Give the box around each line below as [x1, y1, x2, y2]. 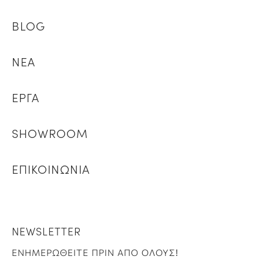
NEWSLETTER [12, 224, 81, 238]
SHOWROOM [12, 124, 88, 141]
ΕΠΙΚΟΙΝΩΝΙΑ [12, 160, 90, 177]
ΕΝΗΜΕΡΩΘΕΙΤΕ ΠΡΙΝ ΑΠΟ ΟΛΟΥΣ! [12, 248, 178, 258]
